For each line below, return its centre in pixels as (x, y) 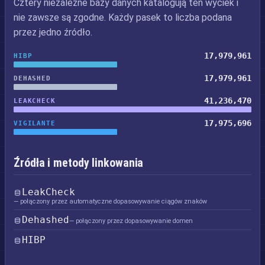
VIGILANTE (35, 123)
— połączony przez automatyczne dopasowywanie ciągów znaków (110, 201)
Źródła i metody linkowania (79, 163)
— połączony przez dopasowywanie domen (131, 221)
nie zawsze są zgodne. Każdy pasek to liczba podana (123, 17)
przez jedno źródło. (53, 32)
